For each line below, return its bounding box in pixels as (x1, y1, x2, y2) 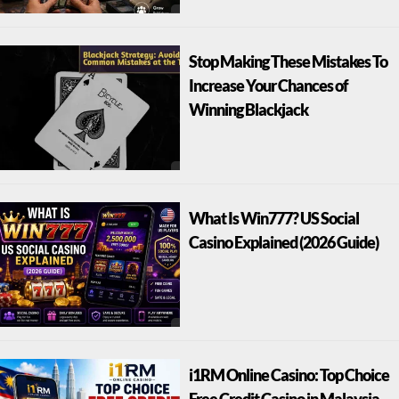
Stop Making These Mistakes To (188, 54, 387, 74)
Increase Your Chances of (188, 78, 348, 98)
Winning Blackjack (188, 102, 308, 122)
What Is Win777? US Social (188, 211, 359, 231)
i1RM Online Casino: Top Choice (188, 368, 389, 387)
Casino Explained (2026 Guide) (188, 235, 379, 255)
